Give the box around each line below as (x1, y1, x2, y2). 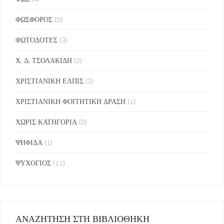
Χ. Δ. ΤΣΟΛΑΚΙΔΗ (15, 54, 72, 67)
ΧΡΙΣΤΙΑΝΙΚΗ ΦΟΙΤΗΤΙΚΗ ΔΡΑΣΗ (15, 95, 125, 108)
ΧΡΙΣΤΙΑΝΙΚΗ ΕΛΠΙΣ (15, 74, 83, 87)
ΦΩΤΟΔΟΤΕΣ (15, 33, 57, 46)
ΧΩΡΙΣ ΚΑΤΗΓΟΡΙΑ (15, 115, 77, 128)
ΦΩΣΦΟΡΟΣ (15, 13, 52, 26)
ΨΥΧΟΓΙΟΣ (15, 156, 51, 169)
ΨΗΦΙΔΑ (15, 136, 42, 149)
